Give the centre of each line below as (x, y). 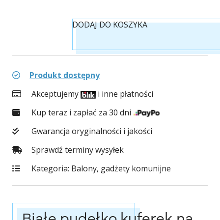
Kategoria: (51, 169)
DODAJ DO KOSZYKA (110, 25)
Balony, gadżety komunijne (121, 169)
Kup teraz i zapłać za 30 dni (82, 113)
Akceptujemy (55, 94)
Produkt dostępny (65, 75)
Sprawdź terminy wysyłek (77, 150)
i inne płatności (124, 94)
